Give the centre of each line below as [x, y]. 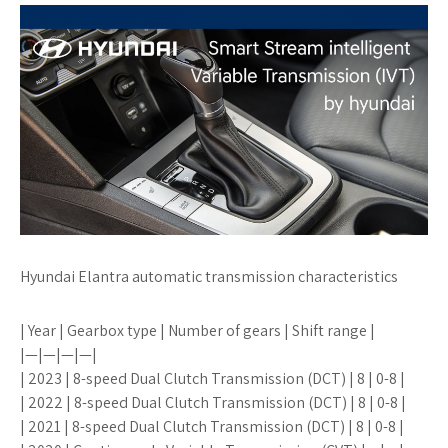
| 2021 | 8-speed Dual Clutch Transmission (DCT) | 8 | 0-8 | [212, 426]
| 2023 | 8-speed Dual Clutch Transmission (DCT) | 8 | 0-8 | [212, 378]
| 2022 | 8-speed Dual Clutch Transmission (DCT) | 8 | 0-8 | [213, 402]
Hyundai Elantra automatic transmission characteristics [209, 276]
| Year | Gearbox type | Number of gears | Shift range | [197, 330]
